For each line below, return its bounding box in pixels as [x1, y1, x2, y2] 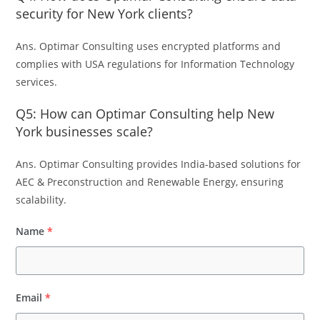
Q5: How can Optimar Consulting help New [16, 104, 275, 122]
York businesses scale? [16, 122, 154, 140]
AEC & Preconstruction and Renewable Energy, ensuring [16, 174, 284, 189]
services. [16, 74, 58, 89]
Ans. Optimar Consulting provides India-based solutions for [16, 156, 301, 171]
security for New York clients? [16, 4, 194, 22]
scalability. [16, 192, 67, 206]
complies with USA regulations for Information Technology [16, 56, 295, 71]
